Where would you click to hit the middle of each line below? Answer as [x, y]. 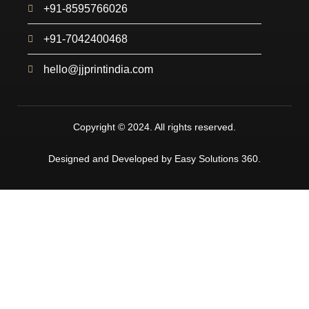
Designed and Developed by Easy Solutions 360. [154, 158]
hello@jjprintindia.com [98, 70]
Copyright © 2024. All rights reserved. [154, 127]
